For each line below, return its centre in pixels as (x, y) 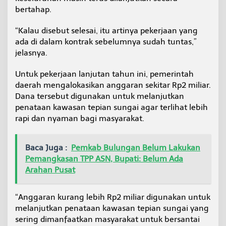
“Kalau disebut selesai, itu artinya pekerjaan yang (106, 31)
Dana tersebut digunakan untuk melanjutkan (100, 96)
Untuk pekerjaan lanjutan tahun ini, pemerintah (104, 74)
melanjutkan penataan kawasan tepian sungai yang (112, 208)
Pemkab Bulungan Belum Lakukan (136, 148)
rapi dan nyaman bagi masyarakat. (80, 119)
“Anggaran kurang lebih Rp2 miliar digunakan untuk (113, 197)
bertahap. (33, 10)
